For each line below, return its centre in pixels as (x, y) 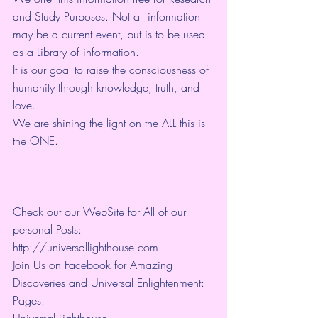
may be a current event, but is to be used (111, 34)
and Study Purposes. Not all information (108, 16)
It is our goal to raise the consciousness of (113, 69)
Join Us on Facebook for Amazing (94, 264)
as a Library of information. (76, 51)
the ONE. (37, 140)
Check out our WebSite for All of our (101, 211)
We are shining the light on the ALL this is (111, 122)
